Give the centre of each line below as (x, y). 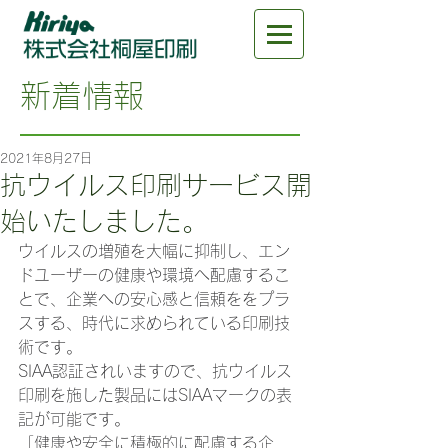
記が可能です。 (74, 419)
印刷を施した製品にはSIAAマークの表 (155, 395)
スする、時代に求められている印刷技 (154, 323)
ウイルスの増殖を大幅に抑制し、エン (154, 251)
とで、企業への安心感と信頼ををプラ (154, 299)
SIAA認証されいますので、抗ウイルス (155, 371)
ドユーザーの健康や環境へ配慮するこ (154, 275)
